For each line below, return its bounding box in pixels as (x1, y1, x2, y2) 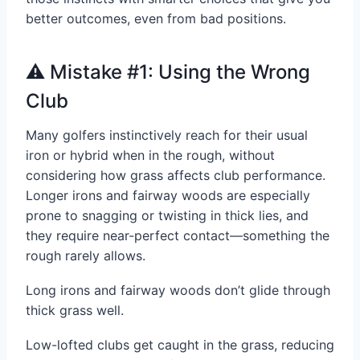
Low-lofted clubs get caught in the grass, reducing (26, 337, 334, 354)
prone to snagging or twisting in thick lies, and (26, 207, 309, 224)
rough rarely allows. (26, 247, 145, 264)
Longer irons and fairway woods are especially (26, 187, 310, 204)
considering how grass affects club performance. (26, 167, 325, 184)
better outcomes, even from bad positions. (26, 10, 286, 27)
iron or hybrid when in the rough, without (26, 147, 275, 164)
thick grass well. (26, 302, 124, 319)
